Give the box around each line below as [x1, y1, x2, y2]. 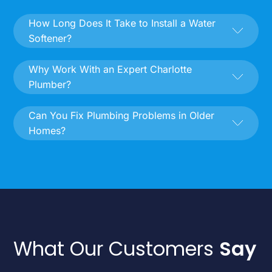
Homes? [29, 124, 66, 137]
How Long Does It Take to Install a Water [29, 16, 216, 29]
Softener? [29, 32, 72, 44]
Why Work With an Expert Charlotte [29, 63, 192, 75]
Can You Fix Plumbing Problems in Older [29, 109, 215, 121]
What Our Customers [13, 234, 220, 262]
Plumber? [29, 78, 72, 90]
